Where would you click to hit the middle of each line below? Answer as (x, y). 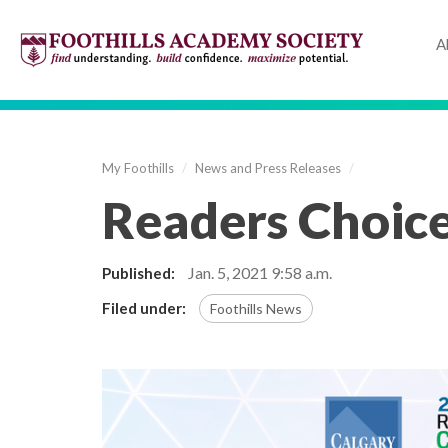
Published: (138, 273)
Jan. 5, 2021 (228, 272)
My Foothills (138, 168)
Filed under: (144, 308)
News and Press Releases (268, 168)
